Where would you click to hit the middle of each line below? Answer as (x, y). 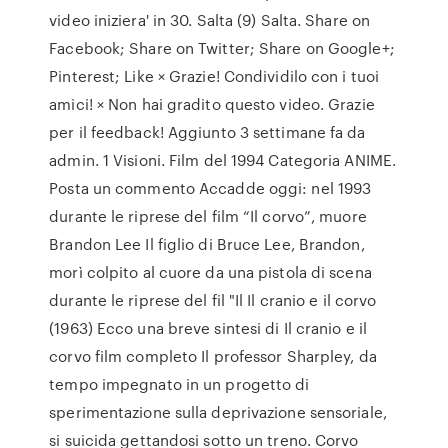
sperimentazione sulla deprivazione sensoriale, (218, 412)
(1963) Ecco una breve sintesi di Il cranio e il (208, 328)
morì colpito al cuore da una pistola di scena (210, 272)
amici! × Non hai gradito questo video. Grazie (212, 104)
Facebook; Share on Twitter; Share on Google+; (222, 48)
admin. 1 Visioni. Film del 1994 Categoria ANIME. (223, 160)
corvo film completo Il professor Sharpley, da (213, 356)
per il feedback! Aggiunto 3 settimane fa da (207, 132)
